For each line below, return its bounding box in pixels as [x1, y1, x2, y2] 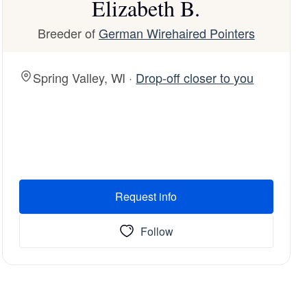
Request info [115, 188, 177, 204]
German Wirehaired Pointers [98, 24, 255, 42]
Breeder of [38, 24, 99, 42]
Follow [140, 223, 174, 239]
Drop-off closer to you [136, 69, 254, 86]
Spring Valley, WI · [32, 69, 136, 86]
